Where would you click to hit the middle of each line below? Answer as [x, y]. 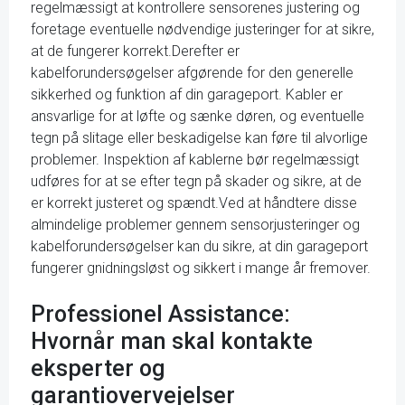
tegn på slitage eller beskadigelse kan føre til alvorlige [199, 138]
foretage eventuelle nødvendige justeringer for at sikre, [202, 29]
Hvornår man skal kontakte [172, 341]
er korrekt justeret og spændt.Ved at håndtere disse [194, 203]
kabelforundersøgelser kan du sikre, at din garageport [199, 246]
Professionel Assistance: [160, 314]
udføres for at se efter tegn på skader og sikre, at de [196, 181]
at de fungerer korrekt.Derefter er [135, 51]
